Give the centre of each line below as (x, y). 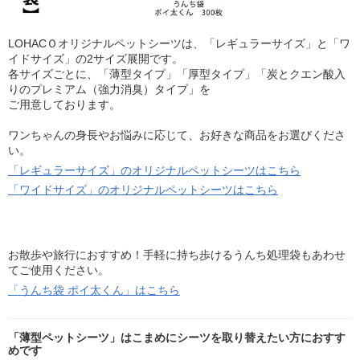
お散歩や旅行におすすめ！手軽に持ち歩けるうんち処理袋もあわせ (177, 255)
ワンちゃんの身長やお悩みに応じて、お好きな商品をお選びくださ (177, 135)
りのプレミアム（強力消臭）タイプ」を (109, 90)
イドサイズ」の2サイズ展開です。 (96, 59)
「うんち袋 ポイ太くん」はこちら (94, 290)
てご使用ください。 (59, 270)
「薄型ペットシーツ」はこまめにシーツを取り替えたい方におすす (177, 337)
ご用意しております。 (64, 105)
